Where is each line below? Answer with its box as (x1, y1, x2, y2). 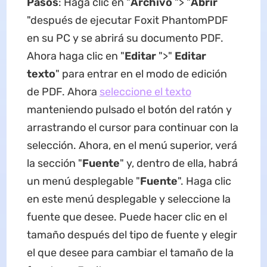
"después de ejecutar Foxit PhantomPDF (26, 14, 228, 27)
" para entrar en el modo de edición (55, 67, 227, 80)
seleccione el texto (99, 85, 191, 98)
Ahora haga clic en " (26, 49, 125, 63)
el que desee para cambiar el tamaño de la (26, 246, 234, 259)
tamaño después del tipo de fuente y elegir (26, 228, 237, 241)
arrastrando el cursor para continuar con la (26, 121, 238, 134)
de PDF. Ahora (26, 85, 100, 98)
